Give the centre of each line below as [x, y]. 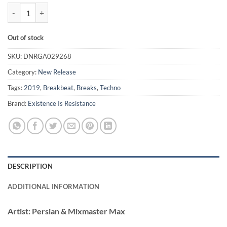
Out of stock [26, 38]
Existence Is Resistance [62, 103]
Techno [110, 87]
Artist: [19, 211]
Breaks [87, 87]
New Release [57, 72]
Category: [23, 72]
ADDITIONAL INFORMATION [54, 186]
